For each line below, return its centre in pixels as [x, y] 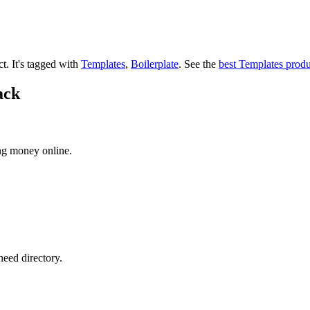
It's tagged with [46, 64]
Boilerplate [155, 64]
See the [200, 64]
